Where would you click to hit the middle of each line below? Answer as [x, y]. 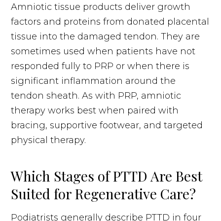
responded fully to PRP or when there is [100, 66]
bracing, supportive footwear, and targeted [107, 125]
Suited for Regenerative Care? [104, 193]
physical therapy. [49, 140]
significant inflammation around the [93, 81]
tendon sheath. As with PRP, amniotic [96, 95]
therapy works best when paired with [95, 110]
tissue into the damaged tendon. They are [106, 36]
